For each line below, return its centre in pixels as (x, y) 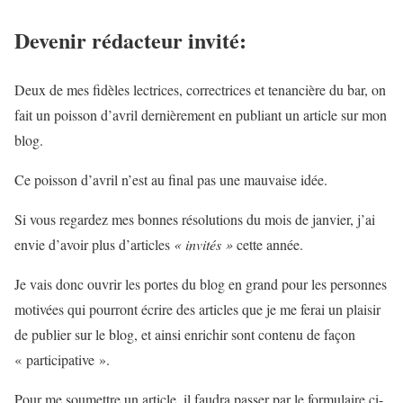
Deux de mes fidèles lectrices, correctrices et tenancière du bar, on (200, 89)
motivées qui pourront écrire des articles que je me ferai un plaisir (197, 309)
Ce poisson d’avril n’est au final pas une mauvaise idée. (171, 179)
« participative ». (62, 359)
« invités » (203, 244)
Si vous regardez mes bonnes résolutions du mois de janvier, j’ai (195, 219)
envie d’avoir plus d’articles (94, 244)
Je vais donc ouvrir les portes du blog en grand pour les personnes (201, 283)
